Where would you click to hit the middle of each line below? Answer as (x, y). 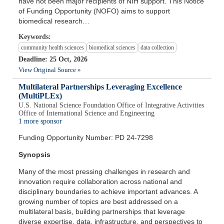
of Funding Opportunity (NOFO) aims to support (94, 11)
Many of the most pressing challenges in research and (104, 172)
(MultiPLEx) (40, 96)
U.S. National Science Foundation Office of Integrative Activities (111, 105)
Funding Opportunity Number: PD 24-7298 (86, 138)
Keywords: (35, 37)
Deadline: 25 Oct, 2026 (53, 59)
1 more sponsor (40, 121)
